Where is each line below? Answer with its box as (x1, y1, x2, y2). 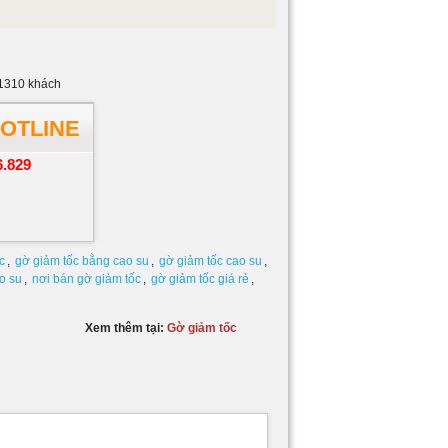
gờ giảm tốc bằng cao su (15, 253, 149, 268)
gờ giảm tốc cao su (159, 253, 262, 268)
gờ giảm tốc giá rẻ (151, 271, 249, 286)
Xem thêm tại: (85, 320, 167, 335)
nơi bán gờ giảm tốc (32, 271, 141, 286)
